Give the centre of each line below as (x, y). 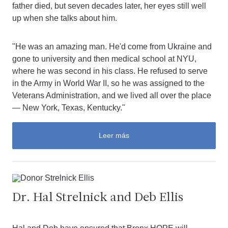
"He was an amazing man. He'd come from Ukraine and (112, 47)
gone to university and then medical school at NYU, (104, 59)
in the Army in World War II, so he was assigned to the (108, 83)
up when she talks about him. (65, 18)
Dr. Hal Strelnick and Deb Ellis (98, 198)
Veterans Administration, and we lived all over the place (112, 95)
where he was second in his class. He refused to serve (110, 71)
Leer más (114, 135)
